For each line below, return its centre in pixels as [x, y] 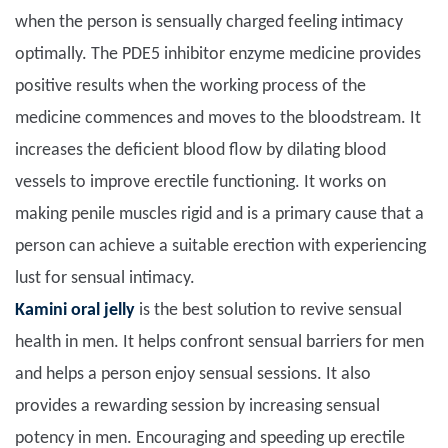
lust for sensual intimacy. [105, 279]
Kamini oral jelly [75, 311]
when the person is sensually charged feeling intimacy [209, 23]
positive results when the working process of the [190, 87]
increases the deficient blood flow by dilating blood [200, 151]
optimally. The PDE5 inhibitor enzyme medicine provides [218, 55]
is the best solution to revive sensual [268, 311]
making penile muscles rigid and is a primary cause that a [219, 215]
